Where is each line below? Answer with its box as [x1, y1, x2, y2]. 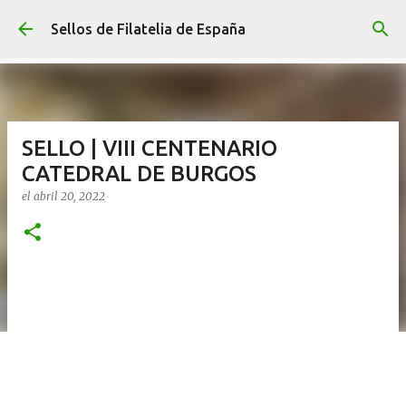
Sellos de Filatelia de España [51, 21, 246, 37]
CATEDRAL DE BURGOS [22, 161, 256, 186]
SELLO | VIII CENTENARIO [22, 136, 277, 160]
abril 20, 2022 [34, 189, 105, 203]
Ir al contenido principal [125, 14, 281, 31]
